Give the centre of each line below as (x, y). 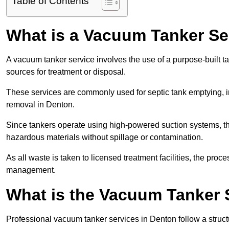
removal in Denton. (40, 105)
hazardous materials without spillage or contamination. (105, 138)
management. (31, 170)
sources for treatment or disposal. (66, 72)
